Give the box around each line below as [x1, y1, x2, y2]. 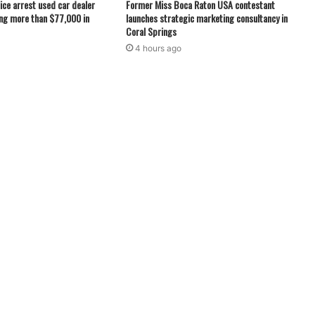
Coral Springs [125, 24, 176, 39]
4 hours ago [134, 43, 181, 54]
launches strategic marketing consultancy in [125, 11, 288, 26]
